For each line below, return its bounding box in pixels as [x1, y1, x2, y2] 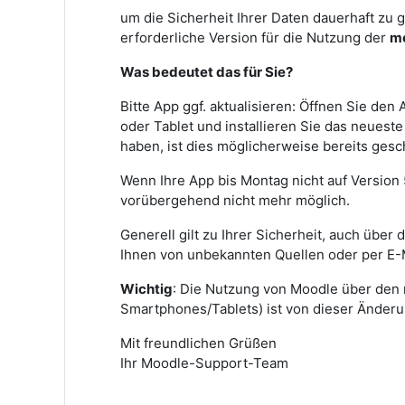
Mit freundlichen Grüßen [120, 334, 277, 352]
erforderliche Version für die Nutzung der [120, 29, 390, 46]
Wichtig [120, 280, 173, 297]
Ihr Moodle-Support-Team [120, 354, 288, 372]
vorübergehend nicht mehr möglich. [120, 192, 350, 209]
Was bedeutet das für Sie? [120, 63, 293, 80]
